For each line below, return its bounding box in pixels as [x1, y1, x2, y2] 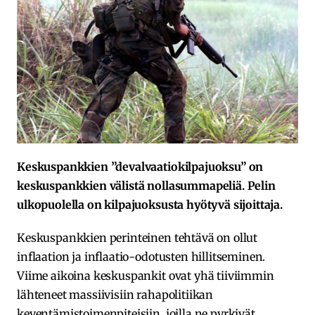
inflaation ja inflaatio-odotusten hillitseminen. [17, 249, 266, 264]
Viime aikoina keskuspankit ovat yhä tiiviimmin [17, 268, 274, 283]
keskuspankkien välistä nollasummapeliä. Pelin [17, 178, 276, 193]
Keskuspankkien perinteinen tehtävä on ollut [17, 230, 258, 245]
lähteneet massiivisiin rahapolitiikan [17, 287, 214, 302]
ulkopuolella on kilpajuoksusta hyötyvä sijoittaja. [17, 197, 283, 212]
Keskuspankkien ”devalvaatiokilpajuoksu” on [17, 159, 264, 174]
